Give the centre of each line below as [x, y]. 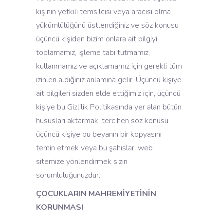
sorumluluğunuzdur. [68, 175]
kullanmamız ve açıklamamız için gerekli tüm [109, 66]
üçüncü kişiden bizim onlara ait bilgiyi [97, 39]
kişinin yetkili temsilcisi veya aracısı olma [103, 12]
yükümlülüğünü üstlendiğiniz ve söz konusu [107, 25]
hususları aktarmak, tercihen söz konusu [102, 121]
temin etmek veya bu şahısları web [94, 148]
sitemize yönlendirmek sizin [82, 162]
